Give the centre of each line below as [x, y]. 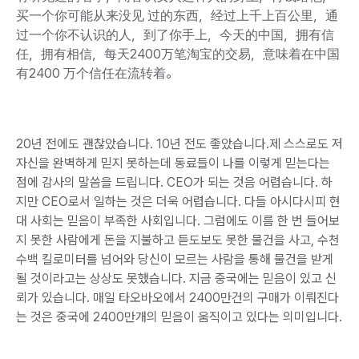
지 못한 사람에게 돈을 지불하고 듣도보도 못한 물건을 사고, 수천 [178, 240]
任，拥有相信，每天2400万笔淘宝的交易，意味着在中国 [178, 54]
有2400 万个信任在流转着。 [97, 73]
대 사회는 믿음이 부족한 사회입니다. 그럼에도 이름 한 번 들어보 [178, 220]
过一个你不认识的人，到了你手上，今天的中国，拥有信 [175, 34]
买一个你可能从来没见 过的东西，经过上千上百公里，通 [177, 15]
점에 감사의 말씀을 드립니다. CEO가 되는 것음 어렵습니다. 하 [174, 182]
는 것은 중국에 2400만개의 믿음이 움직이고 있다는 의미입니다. [179, 317]
